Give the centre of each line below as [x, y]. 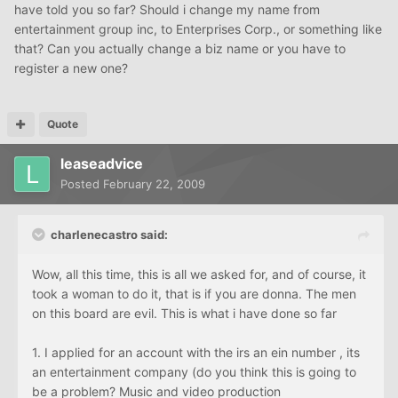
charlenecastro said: [109, 235]
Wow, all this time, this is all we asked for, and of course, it [199, 275]
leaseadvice [102, 164]
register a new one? [71, 68]
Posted [82, 184]
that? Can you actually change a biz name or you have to [180, 49]
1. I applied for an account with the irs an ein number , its [196, 353]
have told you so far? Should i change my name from [167, 10]
